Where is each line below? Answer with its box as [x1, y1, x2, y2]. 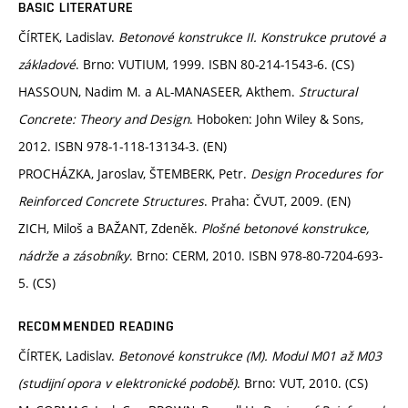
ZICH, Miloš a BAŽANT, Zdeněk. [18, 219, 201, 238]
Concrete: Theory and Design [18, 110, 189, 128]
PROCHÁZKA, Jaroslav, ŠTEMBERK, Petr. [18, 165, 250, 183]
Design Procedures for [250, 165, 382, 183]
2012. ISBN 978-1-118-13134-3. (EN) [18, 138, 227, 156]
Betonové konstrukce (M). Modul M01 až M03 [118, 347, 382, 365]
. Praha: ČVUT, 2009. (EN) [204, 192, 351, 210]
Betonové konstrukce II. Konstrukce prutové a [118, 28, 386, 46]
